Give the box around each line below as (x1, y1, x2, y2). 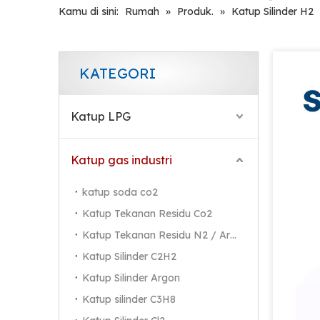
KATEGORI (79, 64, 156, 82)
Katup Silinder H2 (231, 5, 314, 18)
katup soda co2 (82, 186, 158, 199)
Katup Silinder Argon (82, 271, 180, 284)
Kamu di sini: (59, 5, 119, 18)
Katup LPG (71, 109, 131, 124)
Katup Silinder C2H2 (82, 250, 176, 263)
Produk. (177, 5, 214, 18)
